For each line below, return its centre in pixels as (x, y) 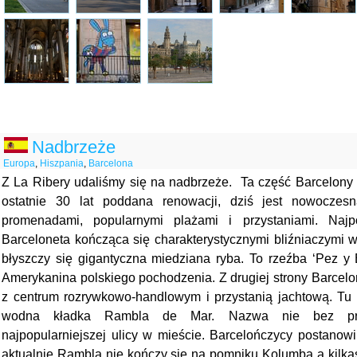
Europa (19, 163)
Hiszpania (62, 163)
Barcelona (111, 163)
